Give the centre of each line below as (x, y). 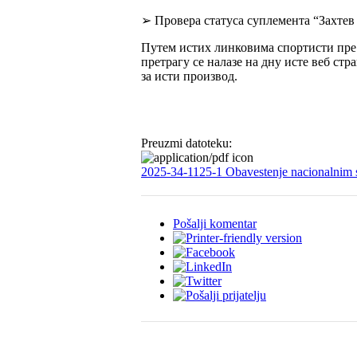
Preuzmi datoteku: (188, 143)
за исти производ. (191, 76)
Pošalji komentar (215, 223)
